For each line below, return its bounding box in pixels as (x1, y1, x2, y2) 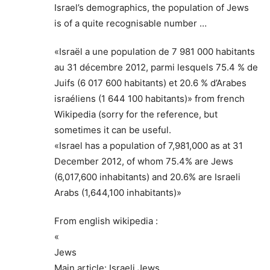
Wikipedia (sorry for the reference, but (54, 108, 218, 120)
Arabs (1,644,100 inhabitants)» (54, 186, 181, 198)
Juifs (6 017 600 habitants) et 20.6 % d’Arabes (54, 77, 246, 89)
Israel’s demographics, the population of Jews (54, 1, 249, 13)
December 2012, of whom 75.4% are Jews (54, 155, 233, 167)
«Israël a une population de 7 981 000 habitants (54, 45, 255, 57)
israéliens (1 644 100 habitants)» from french (54, 92, 245, 104)
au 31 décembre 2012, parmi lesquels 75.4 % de (54, 61, 258, 73)
